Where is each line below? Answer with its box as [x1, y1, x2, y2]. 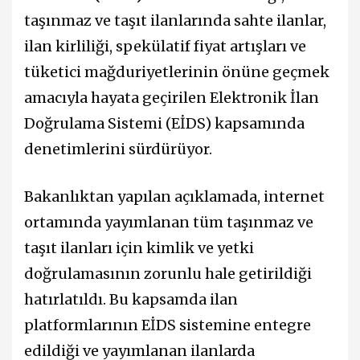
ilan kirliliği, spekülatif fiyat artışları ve [24, 36, 306, 55]
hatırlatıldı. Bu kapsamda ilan [24, 289, 238, 309]
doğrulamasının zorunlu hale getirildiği [24, 264, 312, 283]
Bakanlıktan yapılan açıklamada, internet [24, 186, 325, 206]
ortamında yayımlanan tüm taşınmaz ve [24, 212, 313, 231]
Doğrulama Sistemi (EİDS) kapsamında [24, 113, 305, 133]
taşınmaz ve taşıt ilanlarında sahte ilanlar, [24, 10, 326, 30]
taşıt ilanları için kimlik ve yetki [24, 238, 254, 257]
